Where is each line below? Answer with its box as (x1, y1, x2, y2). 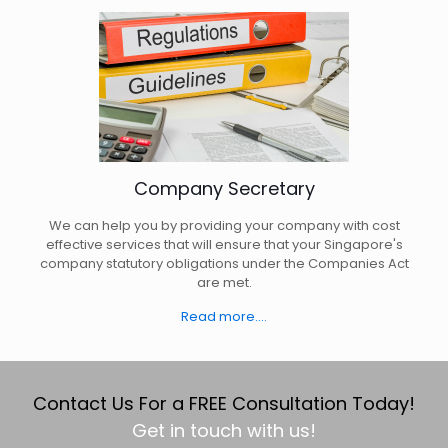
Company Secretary (133, 176, 315, 202)
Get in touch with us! (132, 418, 316, 444)
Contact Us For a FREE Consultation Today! (33, 391, 415, 417)
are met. (196, 273, 252, 293)
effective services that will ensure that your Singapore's (45, 235, 403, 255)
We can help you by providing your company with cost (48, 216, 400, 236)
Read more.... (181, 307, 267, 327)
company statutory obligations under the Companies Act (39, 254, 409, 274)
